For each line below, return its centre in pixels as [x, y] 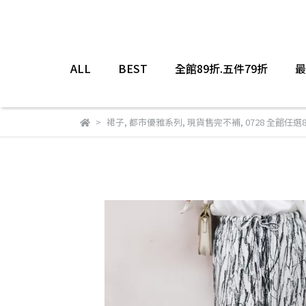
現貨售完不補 [213, 122]
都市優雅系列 [155, 122]
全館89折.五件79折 [221, 68]
